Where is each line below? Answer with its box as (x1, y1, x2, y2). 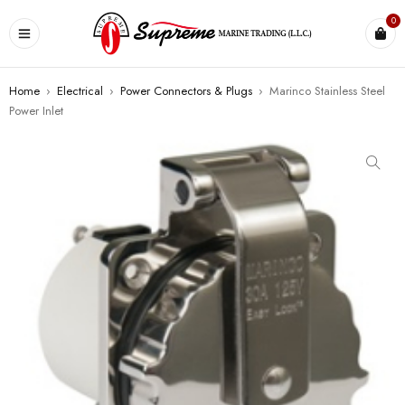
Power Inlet (9, 102, 63, 119)
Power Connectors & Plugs (120, 82, 252, 99)
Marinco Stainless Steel (269, 82, 385, 99)
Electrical (57, 82, 103, 99)
